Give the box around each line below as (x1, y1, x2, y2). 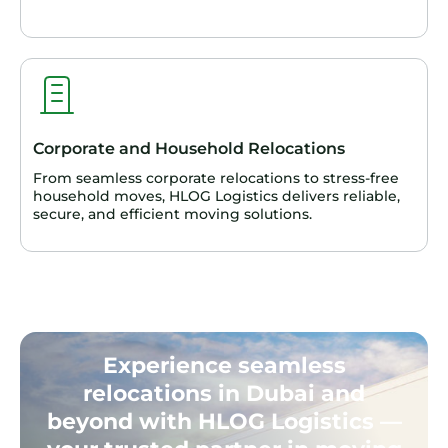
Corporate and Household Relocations (33, 139, 345, 159)
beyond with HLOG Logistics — (46, 408, 402, 436)
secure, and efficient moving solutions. (33, 205, 312, 224)
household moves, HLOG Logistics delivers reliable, (33, 187, 400, 206)
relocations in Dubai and (83, 380, 365, 408)
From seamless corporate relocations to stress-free (33, 169, 399, 188)
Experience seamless (102, 352, 346, 380)
